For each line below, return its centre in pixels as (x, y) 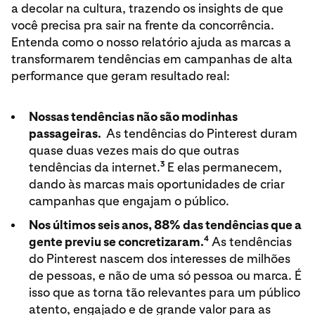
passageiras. (66, 133)
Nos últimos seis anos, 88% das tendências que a (165, 225)
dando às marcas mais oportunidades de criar (156, 184)
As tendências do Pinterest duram (200, 133)
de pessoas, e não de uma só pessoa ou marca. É (165, 275)
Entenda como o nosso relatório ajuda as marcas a (151, 42)
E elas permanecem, (223, 167)
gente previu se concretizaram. (116, 242)
